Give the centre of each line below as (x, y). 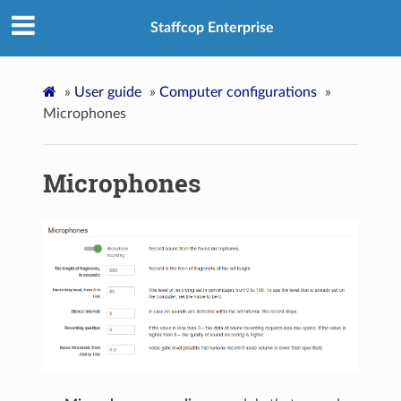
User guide (108, 92)
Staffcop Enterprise (212, 28)
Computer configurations (239, 92)
